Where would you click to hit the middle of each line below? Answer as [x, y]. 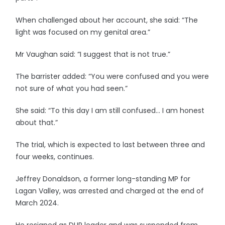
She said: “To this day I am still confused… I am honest [110, 110]
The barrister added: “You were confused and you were [113, 76]
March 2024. [37, 203]
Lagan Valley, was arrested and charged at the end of [110, 191]
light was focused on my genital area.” [83, 32]
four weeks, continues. [55, 157]
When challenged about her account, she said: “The [107, 20]
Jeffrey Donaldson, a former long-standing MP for [103, 179]
